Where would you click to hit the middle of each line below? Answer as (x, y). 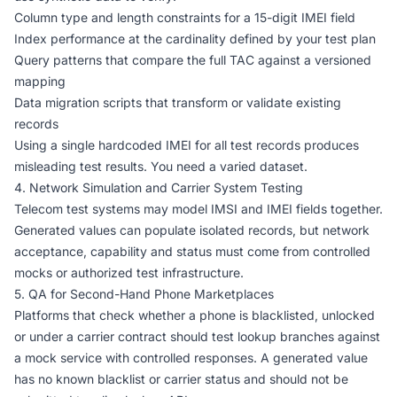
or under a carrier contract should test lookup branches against (197, 336)
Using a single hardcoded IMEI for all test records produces (187, 145)
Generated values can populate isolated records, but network (192, 230)
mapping (40, 81)
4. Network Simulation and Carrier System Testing (159, 187)
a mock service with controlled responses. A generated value (191, 358)
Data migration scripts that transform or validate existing (178, 102)
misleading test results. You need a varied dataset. (161, 166)
